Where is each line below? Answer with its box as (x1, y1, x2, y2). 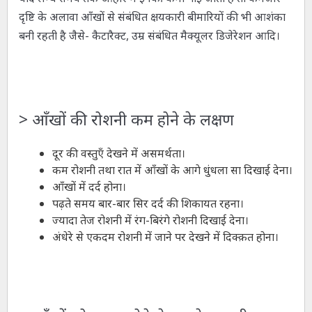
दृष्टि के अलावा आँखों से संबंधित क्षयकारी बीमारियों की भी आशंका (18, 9, 286, 25)
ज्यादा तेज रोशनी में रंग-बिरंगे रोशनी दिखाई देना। (52, 212, 249, 228)
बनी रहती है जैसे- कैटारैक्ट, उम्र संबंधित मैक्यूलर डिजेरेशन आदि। (18, 28, 280, 44)
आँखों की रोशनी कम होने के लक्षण (27, 109, 234, 131)
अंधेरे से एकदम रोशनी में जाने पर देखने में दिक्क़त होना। (52, 229, 279, 245)
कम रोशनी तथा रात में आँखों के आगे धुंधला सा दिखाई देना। (52, 162, 292, 178)
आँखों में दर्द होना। (52, 179, 126, 195)
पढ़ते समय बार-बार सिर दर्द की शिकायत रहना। (52, 196, 244, 212)
